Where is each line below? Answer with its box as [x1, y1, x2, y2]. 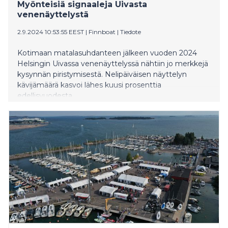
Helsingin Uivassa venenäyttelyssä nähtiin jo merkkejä [17, 59, 208, 68]
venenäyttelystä [17, 9, 89, 19]
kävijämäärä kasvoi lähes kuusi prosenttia [17, 80, 161, 90]
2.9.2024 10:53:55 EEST [17, 27, 84, 36]
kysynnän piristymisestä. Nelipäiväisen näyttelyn [17, 69, 187, 79]
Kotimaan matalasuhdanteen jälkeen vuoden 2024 [17, 48, 197, 58]
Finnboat [89, 27, 116, 36]
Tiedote [120, 27, 141, 36]
